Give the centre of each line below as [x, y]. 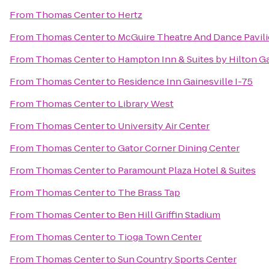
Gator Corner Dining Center [179, 148]
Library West [146, 104]
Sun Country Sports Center [177, 259]
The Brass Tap [149, 192]
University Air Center [164, 126]
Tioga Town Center [160, 237]
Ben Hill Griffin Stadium [169, 215]
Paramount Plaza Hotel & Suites [187, 170]
